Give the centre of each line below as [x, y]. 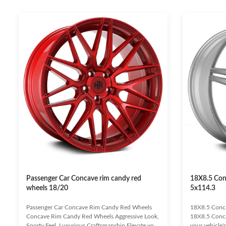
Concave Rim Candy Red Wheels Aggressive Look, [93, 216]
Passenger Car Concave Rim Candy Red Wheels [89, 207]
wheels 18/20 [47, 188]
